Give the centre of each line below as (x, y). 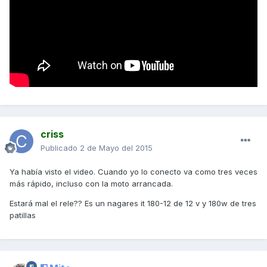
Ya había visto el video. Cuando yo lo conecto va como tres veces (133, 172)
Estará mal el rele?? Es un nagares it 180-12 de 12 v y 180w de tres (133, 204)
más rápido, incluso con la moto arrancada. (91, 184)
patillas (23, 215)
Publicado (60, 148)
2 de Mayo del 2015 (116, 148)
